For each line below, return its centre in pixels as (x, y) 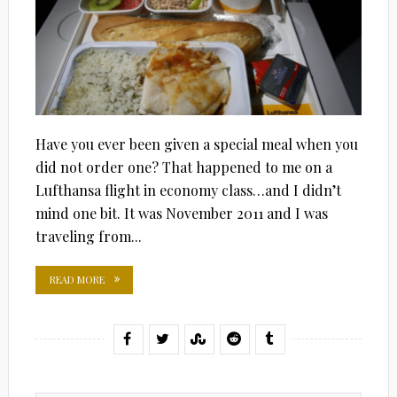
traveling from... (88, 236)
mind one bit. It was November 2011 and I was (181, 213)
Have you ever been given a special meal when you (196, 144)
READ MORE (77, 279)
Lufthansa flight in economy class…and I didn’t (188, 190)
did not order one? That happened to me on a (183, 167)
